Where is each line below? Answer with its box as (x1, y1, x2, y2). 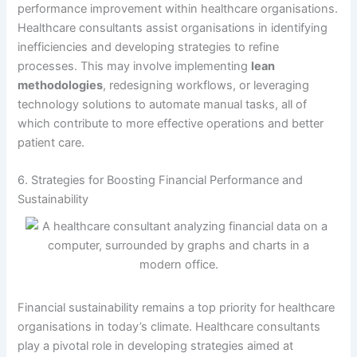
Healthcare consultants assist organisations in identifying (18, 20, 328, 35)
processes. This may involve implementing (18, 58, 252, 73)
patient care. (18, 135, 85, 150)
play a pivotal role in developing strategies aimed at (18, 338, 294, 353)
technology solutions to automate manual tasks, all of (18, 96, 308, 112)
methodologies (18, 77, 104, 92)
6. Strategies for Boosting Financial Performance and (18, 172, 304, 187)
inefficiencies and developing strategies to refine (18, 39, 280, 54)
